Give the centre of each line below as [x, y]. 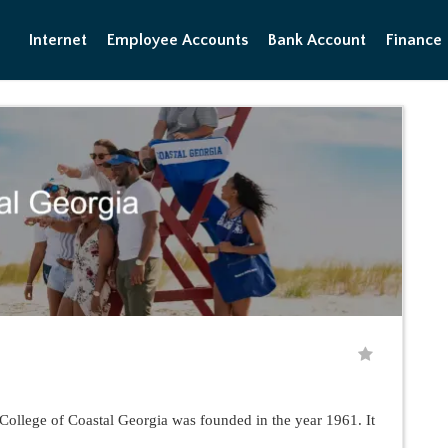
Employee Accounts [177, 40]
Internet [58, 40]
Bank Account [317, 40]
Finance [414, 40]
